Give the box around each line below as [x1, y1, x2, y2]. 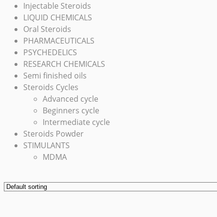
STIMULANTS [23, 140, 70, 151]
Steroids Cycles [23, 82, 78, 93]
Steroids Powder [23, 128, 84, 139]
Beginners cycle [43, 105, 99, 116]
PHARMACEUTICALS [23, 35, 94, 46]
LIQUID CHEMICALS [23, 12, 92, 23]
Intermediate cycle [43, 117, 110, 128]
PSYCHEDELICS [23, 47, 77, 58]
